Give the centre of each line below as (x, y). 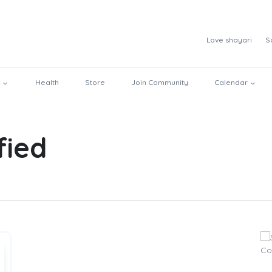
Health (47, 82)
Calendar (231, 82)
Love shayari (229, 40)
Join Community (160, 82)
